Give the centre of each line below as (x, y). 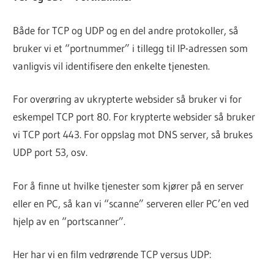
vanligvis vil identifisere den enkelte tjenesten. (112, 65)
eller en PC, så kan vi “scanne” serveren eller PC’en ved (131, 203)
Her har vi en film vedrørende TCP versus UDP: (113, 254)
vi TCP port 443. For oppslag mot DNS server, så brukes (133, 135)
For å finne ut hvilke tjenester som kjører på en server (128, 185)
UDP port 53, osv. (50, 152)
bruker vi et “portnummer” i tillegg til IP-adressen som (131, 48)
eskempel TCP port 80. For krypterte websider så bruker (134, 117)
